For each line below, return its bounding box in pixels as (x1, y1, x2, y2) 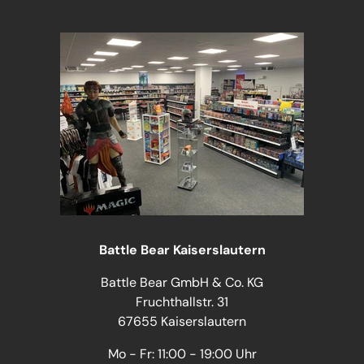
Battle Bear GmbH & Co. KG (101, 273, 263, 291)
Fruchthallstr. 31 (136, 292, 228, 310)
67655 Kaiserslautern (118, 312, 246, 330)
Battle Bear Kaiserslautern (98, 240, 266, 258)
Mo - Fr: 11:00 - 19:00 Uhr (107, 344, 257, 362)
